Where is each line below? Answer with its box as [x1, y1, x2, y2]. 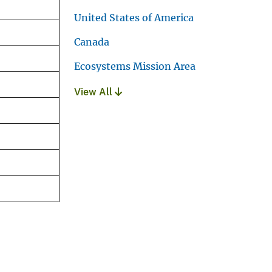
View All [74, 86, 115, 98]
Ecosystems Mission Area [74, 59, 195, 72]
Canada [74, 35, 109, 48]
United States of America [74, 11, 194, 24]
